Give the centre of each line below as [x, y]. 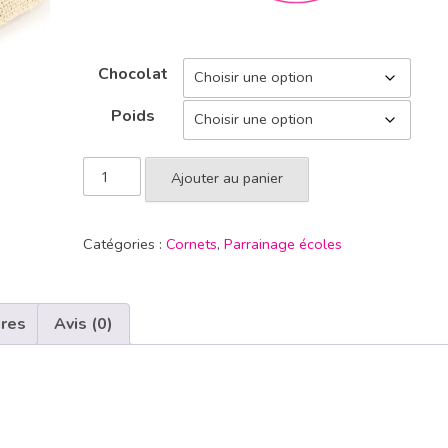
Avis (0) [83, 324]
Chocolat [133, 74]
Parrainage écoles [283, 244]
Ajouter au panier [227, 178]
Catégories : [125, 244]
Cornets [192, 244]
